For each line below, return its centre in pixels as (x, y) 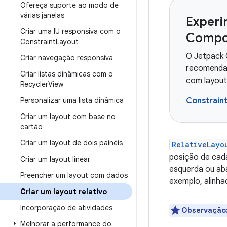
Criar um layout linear (55, 159)
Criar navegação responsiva (67, 58)
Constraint (38, 42)
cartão (31, 127)
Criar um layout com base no (68, 117)
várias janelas (42, 15)
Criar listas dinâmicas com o (67, 74)
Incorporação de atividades (66, 208)
